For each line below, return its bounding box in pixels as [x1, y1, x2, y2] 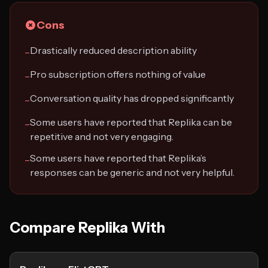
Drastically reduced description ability [30, 44, 197, 56]
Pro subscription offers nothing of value [30, 68, 206, 80]
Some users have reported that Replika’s [30, 152, 206, 164]
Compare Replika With [10, 219, 165, 236]
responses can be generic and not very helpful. [30, 166, 234, 178]
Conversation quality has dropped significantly [30, 92, 234, 104]
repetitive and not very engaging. [30, 130, 173, 142]
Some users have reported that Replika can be [30, 116, 232, 128]
